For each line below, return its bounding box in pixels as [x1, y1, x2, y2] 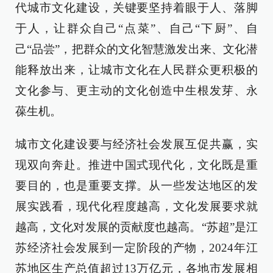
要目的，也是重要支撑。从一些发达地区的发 [15, 179, 258, 192]
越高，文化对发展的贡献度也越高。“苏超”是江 [15, 220, 258, 233]
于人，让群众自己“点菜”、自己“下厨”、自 [15, 21, 258, 35]
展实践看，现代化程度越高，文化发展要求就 [15, 199, 258, 213]
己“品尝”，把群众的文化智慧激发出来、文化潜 [15, 42, 258, 55]
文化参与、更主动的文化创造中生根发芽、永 [15, 83, 258, 97]
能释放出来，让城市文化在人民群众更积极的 [15, 63, 258, 76]
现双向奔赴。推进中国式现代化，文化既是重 [15, 158, 258, 171]
